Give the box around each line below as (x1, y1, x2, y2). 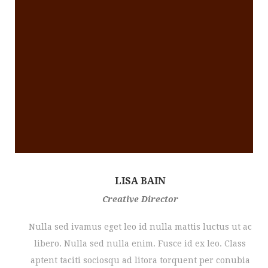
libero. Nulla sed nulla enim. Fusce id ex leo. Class (34, 239, 246, 248)
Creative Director (102, 194, 178, 204)
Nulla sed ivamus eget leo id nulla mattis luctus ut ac (28, 222, 252, 232)
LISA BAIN (114, 175, 166, 187)
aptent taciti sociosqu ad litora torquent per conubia (30, 255, 250, 265)
